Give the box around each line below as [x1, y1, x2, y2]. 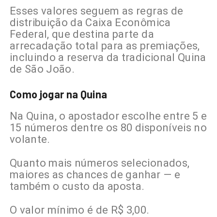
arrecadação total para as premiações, [10, 40, 200, 52]
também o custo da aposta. [10, 180, 145, 193]
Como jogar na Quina [10, 88, 108, 101]
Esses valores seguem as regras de [10, 5, 184, 17]
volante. [10, 133, 50, 146]
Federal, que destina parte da [10, 28, 154, 41]
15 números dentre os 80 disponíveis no [10, 122, 207, 134]
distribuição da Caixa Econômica [10, 16, 171, 29]
